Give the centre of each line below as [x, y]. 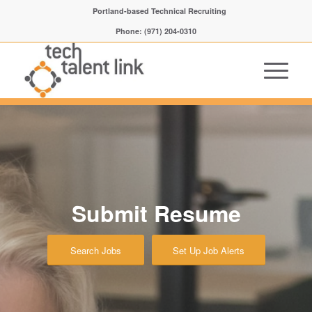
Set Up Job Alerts [208, 250]
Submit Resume [156, 213]
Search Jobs [95, 250]
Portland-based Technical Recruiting [159, 11]
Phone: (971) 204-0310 [156, 31]
